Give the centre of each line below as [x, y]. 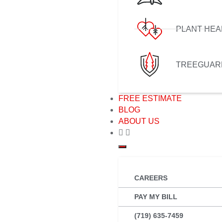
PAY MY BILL [156, 197]
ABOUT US [139, 121]
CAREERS [151, 178]
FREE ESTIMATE [150, 98]
